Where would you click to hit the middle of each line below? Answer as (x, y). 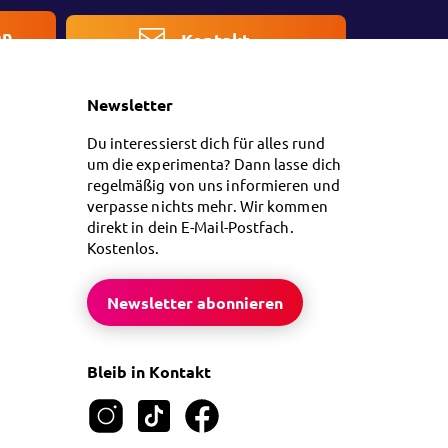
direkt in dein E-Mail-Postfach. (190, 227)
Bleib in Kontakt (149, 372)
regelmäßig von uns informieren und (213, 185)
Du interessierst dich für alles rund (206, 143)
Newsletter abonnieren (194, 303)
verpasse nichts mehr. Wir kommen (207, 206)
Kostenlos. (123, 248)
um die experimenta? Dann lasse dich (214, 164)
